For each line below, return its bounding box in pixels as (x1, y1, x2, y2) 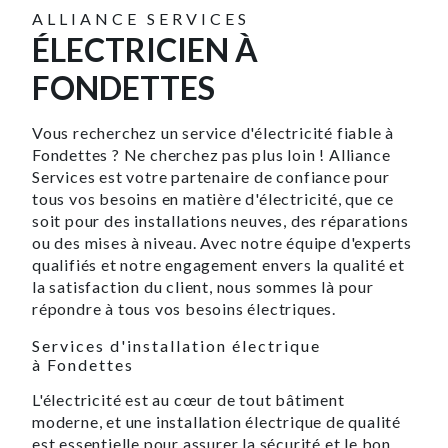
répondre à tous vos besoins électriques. (32, 298, 336, 318)
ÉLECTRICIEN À (32, 29, 258, 69)
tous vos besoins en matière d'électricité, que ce (32, 188, 395, 208)
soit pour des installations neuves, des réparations (32, 210, 409, 230)
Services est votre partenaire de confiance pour (32, 166, 390, 186)
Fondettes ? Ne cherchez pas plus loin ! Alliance (32, 144, 391, 164)
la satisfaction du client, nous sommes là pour (32, 276, 374, 296)
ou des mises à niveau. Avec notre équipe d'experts (32, 232, 412, 252)
